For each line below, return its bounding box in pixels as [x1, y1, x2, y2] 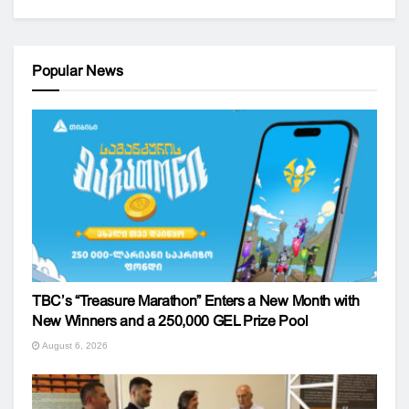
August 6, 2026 [40, 341, 108, 351]
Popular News [32, 63, 123, 79]
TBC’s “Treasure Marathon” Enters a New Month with [32, 293, 360, 309]
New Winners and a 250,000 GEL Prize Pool [32, 313, 309, 329]
